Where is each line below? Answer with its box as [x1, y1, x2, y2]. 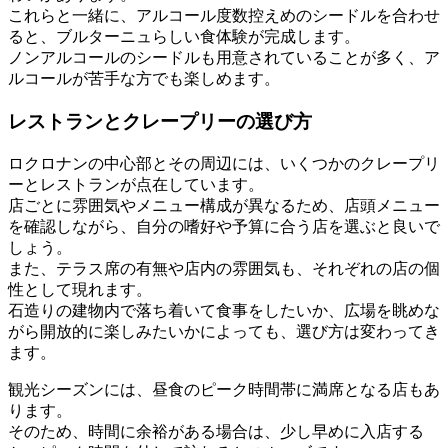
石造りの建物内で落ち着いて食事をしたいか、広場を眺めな [8, 301, 440, 319]
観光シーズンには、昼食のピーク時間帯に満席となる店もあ [8, 380, 440, 398]
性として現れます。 [8, 280, 152, 298]
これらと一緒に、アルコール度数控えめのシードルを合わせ [8, 7, 440, 25]
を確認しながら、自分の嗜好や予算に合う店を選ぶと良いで [8, 217, 440, 235]
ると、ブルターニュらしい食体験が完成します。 [8, 28, 360, 46]
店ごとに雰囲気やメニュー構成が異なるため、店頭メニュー [8, 196, 440, 214]
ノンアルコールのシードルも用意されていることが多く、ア [8, 49, 440, 67]
